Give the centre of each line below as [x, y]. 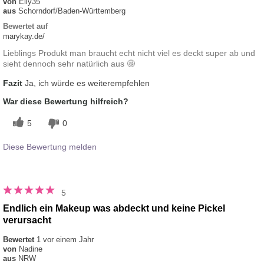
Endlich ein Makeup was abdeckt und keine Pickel [114, 209]
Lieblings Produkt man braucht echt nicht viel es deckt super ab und [129, 53]
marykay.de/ [24, 37]
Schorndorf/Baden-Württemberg [72, 11]
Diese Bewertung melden [50, 147]
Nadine [31, 249]
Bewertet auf [25, 27]
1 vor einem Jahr [65, 240]
